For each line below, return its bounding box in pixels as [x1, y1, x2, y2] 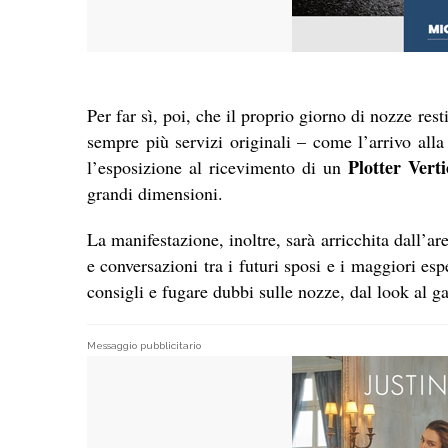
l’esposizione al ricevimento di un [87, 155, 348, 180]
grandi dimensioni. [87, 181, 223, 206]
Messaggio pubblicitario [87, 340, 201, 352]
